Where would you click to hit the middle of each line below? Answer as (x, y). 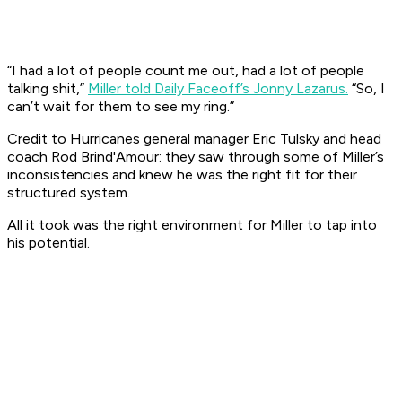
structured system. (70, 193)
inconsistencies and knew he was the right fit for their (182, 175)
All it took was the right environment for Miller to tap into (192, 225)
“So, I (367, 89)
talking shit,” (48, 89)
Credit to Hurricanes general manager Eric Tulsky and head (194, 139)
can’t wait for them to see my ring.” (121, 107)
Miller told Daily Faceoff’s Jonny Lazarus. (218, 89)
